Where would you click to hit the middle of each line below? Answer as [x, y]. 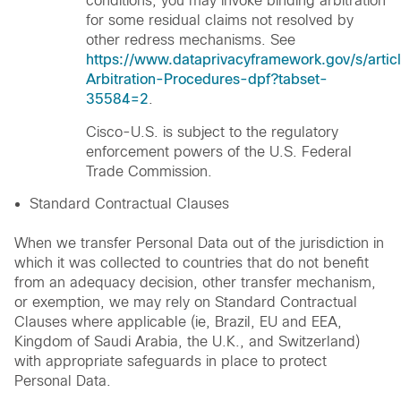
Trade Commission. [149, 172]
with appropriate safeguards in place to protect [171, 361]
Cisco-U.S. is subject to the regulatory [212, 132]
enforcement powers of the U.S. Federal [219, 152]
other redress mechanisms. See [191, 40]
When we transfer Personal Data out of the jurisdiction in [199, 243]
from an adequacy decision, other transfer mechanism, [195, 282]
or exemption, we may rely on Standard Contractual [186, 302]
